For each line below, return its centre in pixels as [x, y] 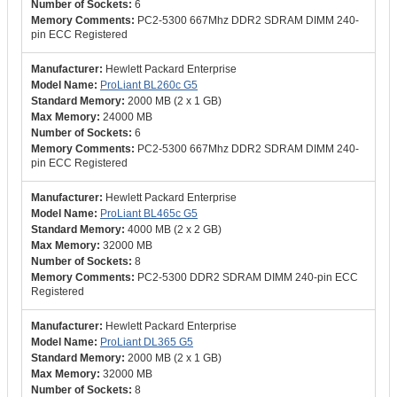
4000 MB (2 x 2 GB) [175, 230]
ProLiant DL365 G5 [147, 342]
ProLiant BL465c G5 [149, 214]
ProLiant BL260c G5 [149, 85]
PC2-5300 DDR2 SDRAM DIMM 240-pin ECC [248, 277]
